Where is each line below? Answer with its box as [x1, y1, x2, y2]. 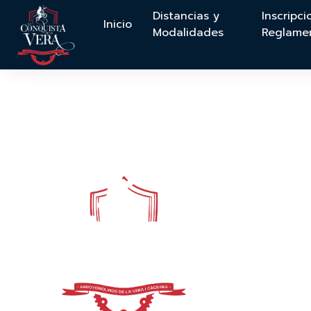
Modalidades [153, 24, 224, 41]
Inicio [103, 16, 133, 33]
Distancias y [153, 8, 220, 24]
